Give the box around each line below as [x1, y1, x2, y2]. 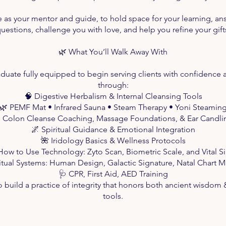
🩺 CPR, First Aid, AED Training [58, 168, 168, 179]
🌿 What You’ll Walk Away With [59, 46, 167, 56]
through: [97, 80, 129, 90]
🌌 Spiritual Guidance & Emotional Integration [31, 124, 195, 134]
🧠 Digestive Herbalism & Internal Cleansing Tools [24, 91, 202, 101]
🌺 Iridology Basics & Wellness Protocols [40, 135, 186, 145]
